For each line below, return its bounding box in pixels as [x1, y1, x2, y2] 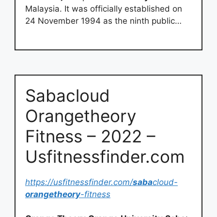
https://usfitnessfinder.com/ [25, 177, 133, 187]
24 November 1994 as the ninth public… [25, 16, 182, 26]
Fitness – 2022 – [25, 125, 155, 146]
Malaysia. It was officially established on [25, 4, 182, 14]
